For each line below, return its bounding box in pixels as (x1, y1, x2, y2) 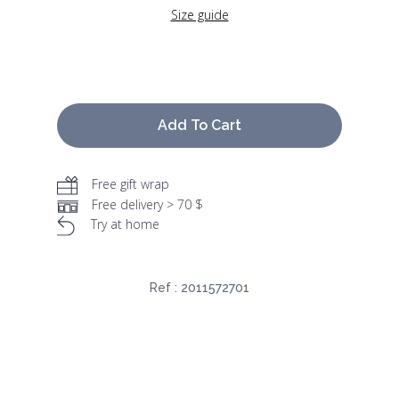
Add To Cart (158, 117, 241, 134)
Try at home (91, 216, 159, 233)
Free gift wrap (92, 175, 169, 193)
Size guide (170, 6, 229, 24)
